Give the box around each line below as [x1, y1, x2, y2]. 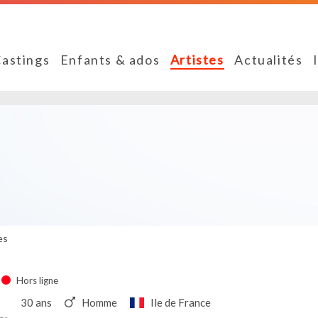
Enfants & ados [60, 52, 160, 68]
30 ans [21, 295, 52, 309]
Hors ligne [16, 275, 59, 287]
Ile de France [150, 295, 211, 309]
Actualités [234, 52, 303, 68]
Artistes [170, 52, 224, 68]
